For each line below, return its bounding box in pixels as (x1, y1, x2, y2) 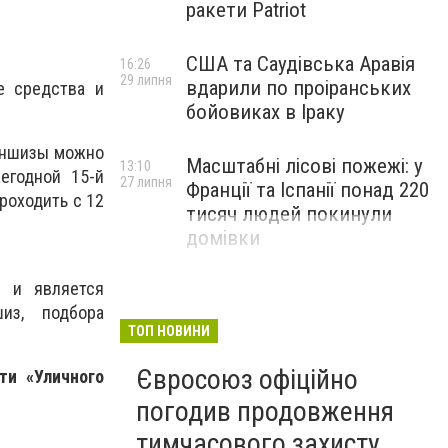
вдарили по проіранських (186, 76, 411, 100)
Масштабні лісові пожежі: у (186, 154, 423, 178)
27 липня (120, 174, 172, 190)
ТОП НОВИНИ (128, 323, 210, 339)
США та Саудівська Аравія (186, 52, 415, 76)
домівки (186, 226, 260, 250)
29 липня (120, 72, 172, 88)
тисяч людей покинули (186, 202, 392, 226)
